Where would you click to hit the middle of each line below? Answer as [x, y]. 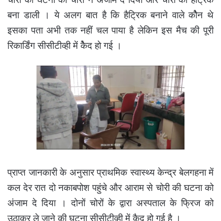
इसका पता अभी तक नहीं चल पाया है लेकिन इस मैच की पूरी [110, 31]
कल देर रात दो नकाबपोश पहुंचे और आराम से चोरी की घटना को [110, 188]
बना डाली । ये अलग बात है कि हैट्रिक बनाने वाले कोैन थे [110, 15]
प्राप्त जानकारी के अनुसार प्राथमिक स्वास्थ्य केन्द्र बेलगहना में [110, 173]
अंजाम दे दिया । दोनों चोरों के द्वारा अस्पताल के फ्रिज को [110, 203]
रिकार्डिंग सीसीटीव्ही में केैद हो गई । [65, 46]
